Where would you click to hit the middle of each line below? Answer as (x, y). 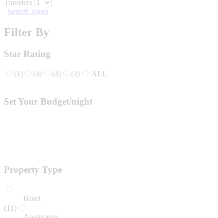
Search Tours (28, 12)
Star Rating (27, 54)
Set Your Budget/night (48, 101)
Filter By (27, 32)
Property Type (33, 170)
